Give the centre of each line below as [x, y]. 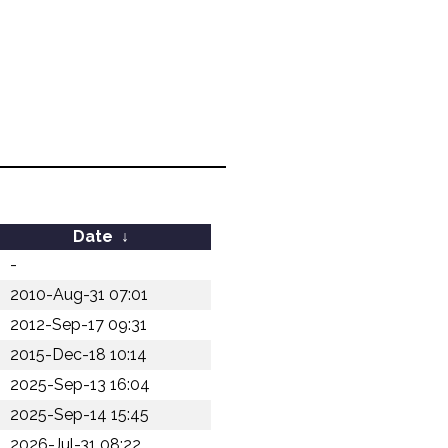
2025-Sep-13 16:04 [80, 384]
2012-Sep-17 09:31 [78, 324]
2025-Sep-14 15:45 [79, 414]
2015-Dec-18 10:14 [78, 354]
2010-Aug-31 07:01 [79, 294]
